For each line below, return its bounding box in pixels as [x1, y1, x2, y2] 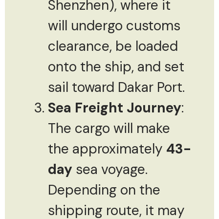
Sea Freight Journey [48, 98, 181, 117]
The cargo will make [48, 119, 170, 137]
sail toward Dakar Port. [48, 78, 185, 96]
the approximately [48, 139, 166, 158]
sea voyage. [72, 160, 148, 178]
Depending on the [48, 180, 160, 199]
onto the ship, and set [48, 57, 184, 76]
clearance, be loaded [48, 37, 178, 55]
